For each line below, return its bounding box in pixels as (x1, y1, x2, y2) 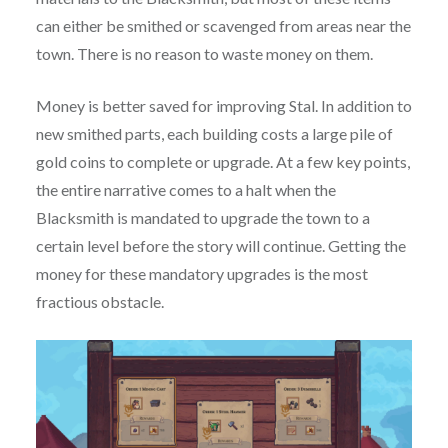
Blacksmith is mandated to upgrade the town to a (35, 208, 370, 228)
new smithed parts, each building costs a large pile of (35, 124, 393, 144)
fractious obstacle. (35, 292, 164, 312)
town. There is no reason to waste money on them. (35, 44, 373, 64)
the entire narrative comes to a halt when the (35, 180, 336, 200)
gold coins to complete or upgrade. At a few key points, (35, 152, 410, 172)
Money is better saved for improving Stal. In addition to (35, 96, 412, 116)
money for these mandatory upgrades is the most (35, 264, 368, 284)
